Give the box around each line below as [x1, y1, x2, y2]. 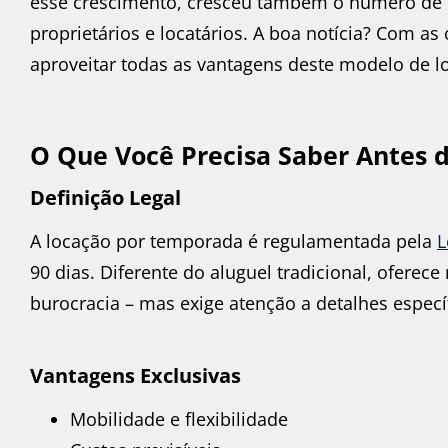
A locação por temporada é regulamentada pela [30, 228, 437, 253]
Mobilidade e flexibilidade [70, 407, 288, 432]
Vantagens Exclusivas [30, 362, 241, 390]
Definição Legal [30, 183, 181, 211]
